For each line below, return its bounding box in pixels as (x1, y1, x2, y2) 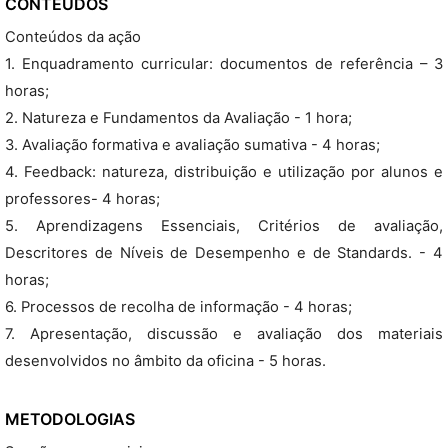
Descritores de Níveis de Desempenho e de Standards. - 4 (5, 244, 443, 262)
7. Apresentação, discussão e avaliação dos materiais (5, 325, 443, 343)
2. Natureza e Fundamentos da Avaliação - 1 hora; (5, 109, 352, 127)
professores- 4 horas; (5, 190, 160, 208)
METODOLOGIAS (5, 409, 135, 429)
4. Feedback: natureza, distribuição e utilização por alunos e (5, 163, 443, 181)
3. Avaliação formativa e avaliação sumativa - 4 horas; (5, 136, 380, 154)
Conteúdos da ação (5, 28, 141, 46)
